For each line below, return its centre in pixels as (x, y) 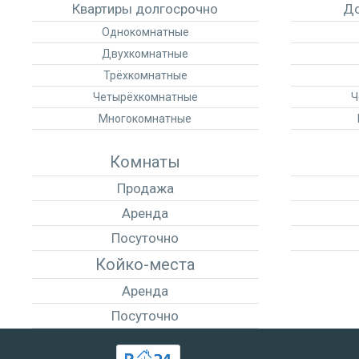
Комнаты (145, 162)
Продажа (145, 188)
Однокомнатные (145, 32)
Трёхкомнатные (145, 75)
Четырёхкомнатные (145, 97)
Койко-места (145, 264)
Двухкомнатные (145, 54)
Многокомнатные (145, 119)
